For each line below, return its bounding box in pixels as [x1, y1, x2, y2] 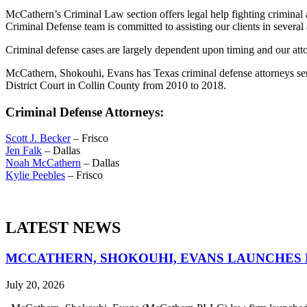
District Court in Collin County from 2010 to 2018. [5, 79, 226, 91]
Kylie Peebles [5, 169, 65, 182]
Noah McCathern [5, 157, 81, 169]
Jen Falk [5, 145, 42, 157]
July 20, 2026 [5, 278, 64, 291]
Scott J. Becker [5, 132, 71, 145]
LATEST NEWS [5, 219, 121, 237]
